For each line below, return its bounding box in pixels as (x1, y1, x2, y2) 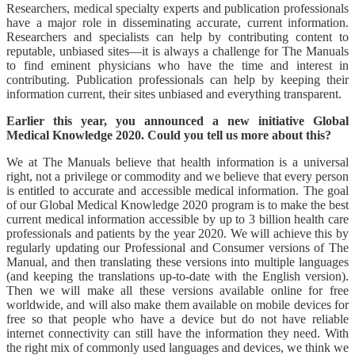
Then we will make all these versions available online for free (6, 284, 349, 298)
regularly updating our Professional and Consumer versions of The (6, 241, 349, 255)
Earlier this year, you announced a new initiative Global (6, 114, 349, 128)
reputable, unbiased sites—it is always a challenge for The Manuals (6, 44, 349, 59)
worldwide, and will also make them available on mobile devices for (6, 298, 349, 312)
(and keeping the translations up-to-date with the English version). (6, 269, 349, 284)
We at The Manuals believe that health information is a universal (6, 155, 349, 170)
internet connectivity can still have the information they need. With (6, 326, 349, 341)
